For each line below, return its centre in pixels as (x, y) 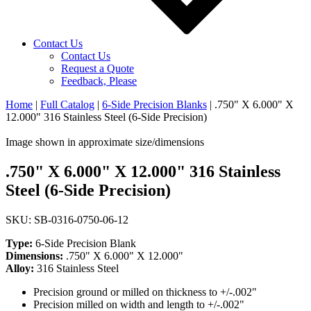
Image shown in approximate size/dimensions (105, 142)
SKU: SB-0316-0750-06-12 (67, 219)
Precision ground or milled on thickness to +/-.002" (145, 292)
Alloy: (21, 268)
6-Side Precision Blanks (154, 104)
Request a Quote (98, 68)
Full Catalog (67, 104)
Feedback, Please (99, 81)
